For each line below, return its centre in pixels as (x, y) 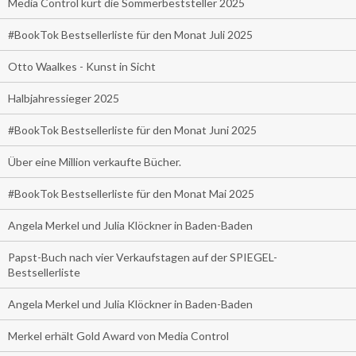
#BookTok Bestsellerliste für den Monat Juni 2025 (132, 130)
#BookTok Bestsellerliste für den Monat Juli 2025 (130, 34)
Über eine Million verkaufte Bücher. (95, 161)
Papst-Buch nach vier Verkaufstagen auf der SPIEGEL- (143, 257)
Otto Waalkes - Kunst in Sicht (82, 66)
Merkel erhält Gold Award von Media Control (118, 335)
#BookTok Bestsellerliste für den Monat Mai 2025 (131, 193)
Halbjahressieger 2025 (64, 98)
